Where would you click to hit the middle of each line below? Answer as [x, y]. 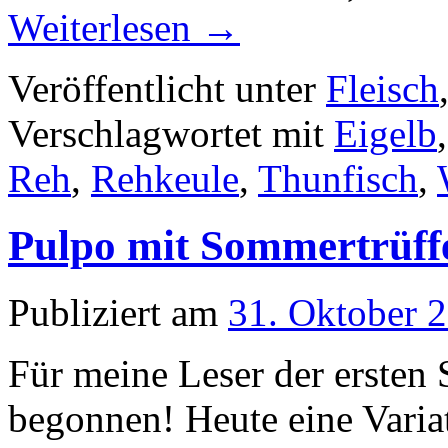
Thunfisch [338, 178]
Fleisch [382, 88]
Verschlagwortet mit [166, 133]
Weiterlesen [104, 27]
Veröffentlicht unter [162, 88]
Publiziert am [113, 312]
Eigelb [385, 133]
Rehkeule [165, 178]
